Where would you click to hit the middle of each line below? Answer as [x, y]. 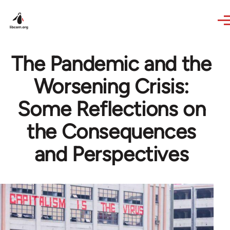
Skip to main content [49, 7]
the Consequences [111, 131]
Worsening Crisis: [111, 86]
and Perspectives [111, 154]
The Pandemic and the [111, 64]
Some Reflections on [111, 109]
